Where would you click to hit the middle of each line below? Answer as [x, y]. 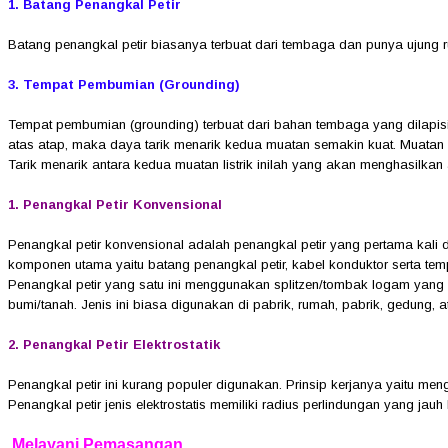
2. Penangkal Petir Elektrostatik [116, 344]
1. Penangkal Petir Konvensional [117, 204]
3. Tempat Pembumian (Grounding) [126, 84]
